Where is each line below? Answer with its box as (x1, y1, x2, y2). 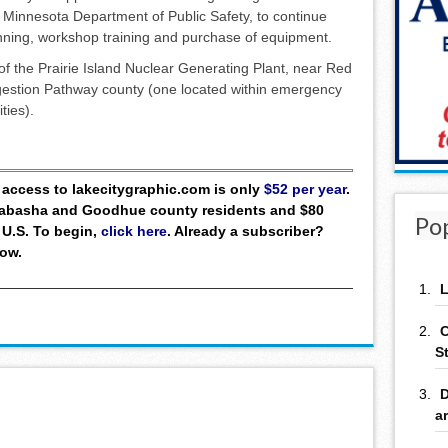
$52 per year (264, 180, 346, 197)
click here (101, 222, 167, 239)
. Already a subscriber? (167, 222, 324, 239)
